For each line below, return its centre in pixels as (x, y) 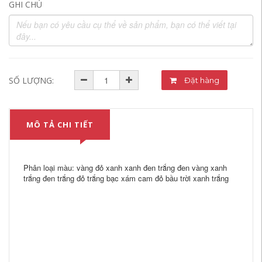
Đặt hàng (210, 80)
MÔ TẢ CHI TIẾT (60, 125)
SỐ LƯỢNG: (31, 80)
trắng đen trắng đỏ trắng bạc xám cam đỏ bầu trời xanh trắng (126, 178)
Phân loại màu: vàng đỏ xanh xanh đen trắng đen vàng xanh (125, 168)
